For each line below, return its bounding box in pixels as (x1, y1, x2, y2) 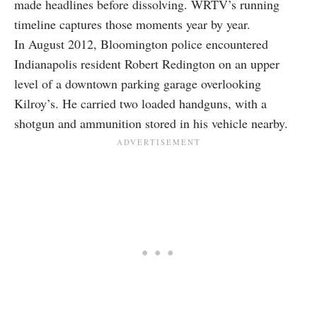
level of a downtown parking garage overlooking (14, 75, 261, 93)
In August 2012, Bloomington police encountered (14, 35, 268, 53)
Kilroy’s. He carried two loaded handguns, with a (14, 95, 267, 113)
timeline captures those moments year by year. (14, 16, 250, 33)
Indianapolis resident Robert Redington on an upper (14, 55, 279, 73)
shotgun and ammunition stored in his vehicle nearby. (14, 115, 288, 132)
